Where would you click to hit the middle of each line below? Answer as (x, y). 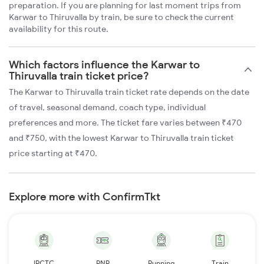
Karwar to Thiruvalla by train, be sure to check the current (121, 17)
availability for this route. (59, 29)
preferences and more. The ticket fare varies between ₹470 (125, 123)
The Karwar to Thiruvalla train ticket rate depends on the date (129, 92)
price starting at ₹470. (53, 154)
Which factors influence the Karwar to (104, 65)
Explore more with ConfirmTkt (85, 197)
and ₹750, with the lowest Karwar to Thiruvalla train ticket (121, 138)
